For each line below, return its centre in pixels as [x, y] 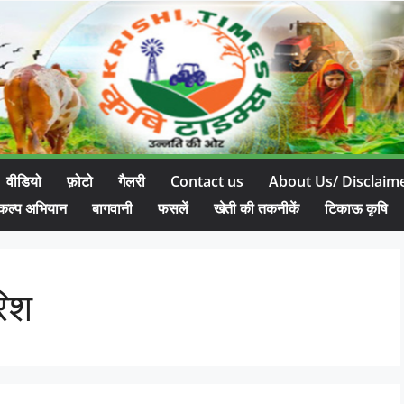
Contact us [207, 181]
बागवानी [112, 208]
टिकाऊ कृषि [356, 208]
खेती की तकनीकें [256, 208]
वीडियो [23, 181]
